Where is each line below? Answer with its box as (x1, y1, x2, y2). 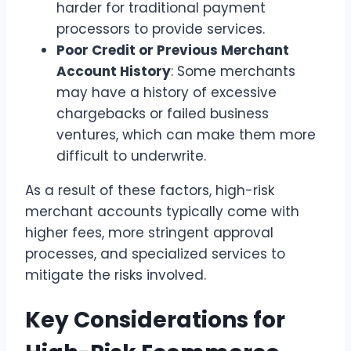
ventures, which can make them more (56, 125, 316, 145)
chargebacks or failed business (56, 104, 269, 124)
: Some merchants (171, 62, 295, 81)
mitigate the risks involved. (25, 266, 206, 285)
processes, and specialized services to (25, 244, 285, 264)
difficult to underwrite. (56, 147, 206, 166)
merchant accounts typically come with (25, 202, 299, 222)
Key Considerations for (25, 305, 285, 336)
